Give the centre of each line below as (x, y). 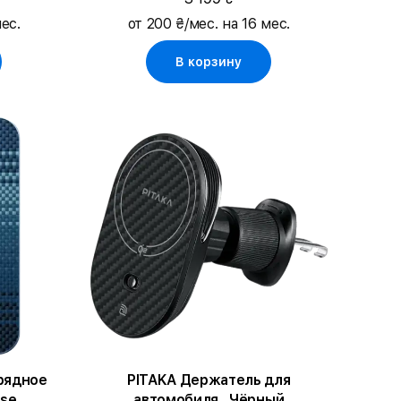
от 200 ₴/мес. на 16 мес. (209, 23)
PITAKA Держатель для (209, 380)
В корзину (209, 61)
